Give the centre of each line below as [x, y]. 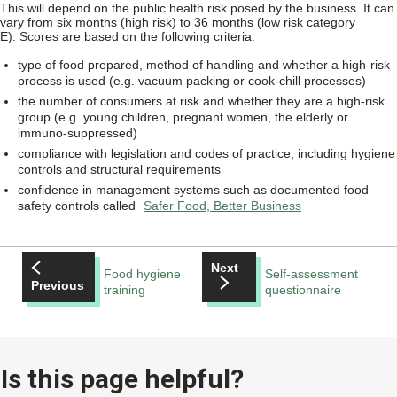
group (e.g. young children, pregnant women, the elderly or [183, 117]
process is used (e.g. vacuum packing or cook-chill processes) [192, 81]
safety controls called [78, 206]
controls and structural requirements [119, 169]
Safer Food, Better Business [222, 206]
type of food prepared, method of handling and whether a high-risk [204, 65]
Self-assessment [312, 273]
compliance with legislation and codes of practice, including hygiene [206, 153]
